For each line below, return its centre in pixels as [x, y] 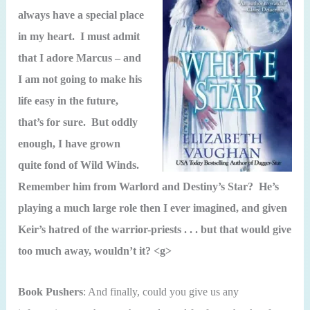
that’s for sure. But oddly [78, 122]
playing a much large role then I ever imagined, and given [153, 208]
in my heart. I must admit [79, 37]
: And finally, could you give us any [161, 291]
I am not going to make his [80, 80]
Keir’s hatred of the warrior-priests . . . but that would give [155, 230]
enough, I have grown [70, 144]
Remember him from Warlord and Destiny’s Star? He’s [149, 187]
